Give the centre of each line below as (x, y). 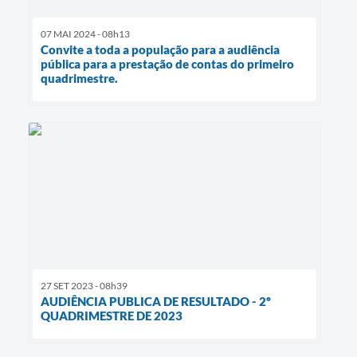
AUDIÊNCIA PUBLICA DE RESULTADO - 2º (156, 301)
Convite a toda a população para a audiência (160, 49)
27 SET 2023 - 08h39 (84, 285)
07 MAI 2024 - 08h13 (85, 33)
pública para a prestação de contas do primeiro (167, 63)
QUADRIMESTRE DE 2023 (112, 315)
